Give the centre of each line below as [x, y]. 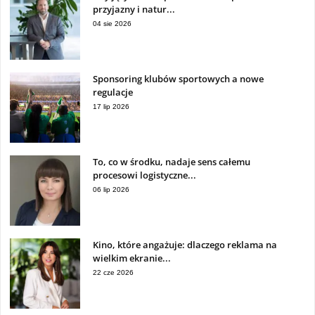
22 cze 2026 [113, 273]
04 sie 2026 [112, 24]
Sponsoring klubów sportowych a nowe [178, 79]
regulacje [113, 92]
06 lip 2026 [111, 190]
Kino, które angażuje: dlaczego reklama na [185, 245]
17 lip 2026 [111, 107]
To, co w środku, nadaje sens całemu [172, 162]
